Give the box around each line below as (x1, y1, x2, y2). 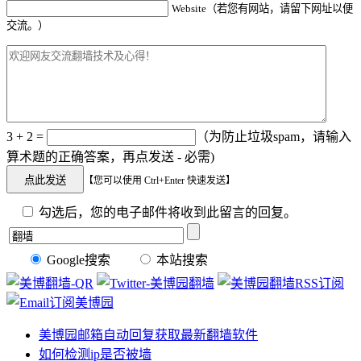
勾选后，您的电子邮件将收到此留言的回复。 (35, 205, 297, 220)
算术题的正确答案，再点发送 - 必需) (6, 150, 214, 164)
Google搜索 (44, 253, 110, 268)
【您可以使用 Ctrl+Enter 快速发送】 (84, 175, 235, 187)
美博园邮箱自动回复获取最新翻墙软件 (39, 328, 258, 342)
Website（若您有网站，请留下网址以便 (172, 2, 353, 15)
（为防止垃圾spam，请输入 (196, 130, 351, 144)
